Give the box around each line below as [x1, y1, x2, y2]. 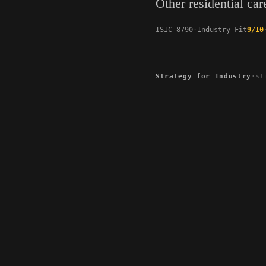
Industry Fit [197, 26, 247, 34]
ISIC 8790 [156, 26, 193, 34]
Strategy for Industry [156, 72, 251, 81]
